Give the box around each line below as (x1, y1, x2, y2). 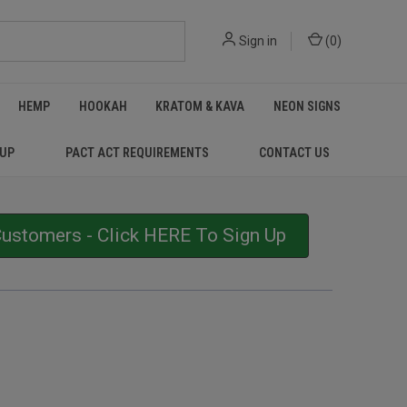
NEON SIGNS (273, 99, 342, 114)
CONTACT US (259, 145, 331, 160)
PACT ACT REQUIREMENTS (65, 145, 209, 160)
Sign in (239, 34, 277, 48)
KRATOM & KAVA (155, 99, 245, 114)
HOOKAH (78, 99, 127, 114)
